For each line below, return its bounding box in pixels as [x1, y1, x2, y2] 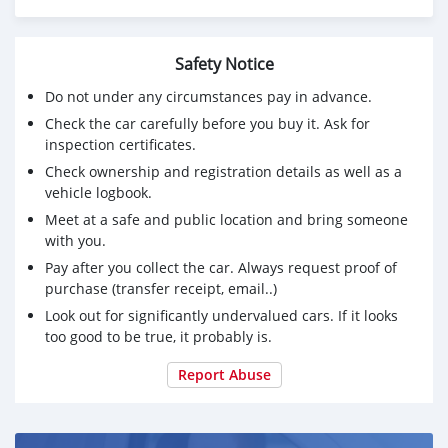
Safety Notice [174, 52, 274, 75]
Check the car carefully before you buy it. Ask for [45, 113, 370, 133]
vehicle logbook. [45, 182, 152, 202]
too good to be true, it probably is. [45, 326, 272, 346]
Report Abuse [177, 364, 271, 384]
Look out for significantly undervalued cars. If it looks [45, 305, 398, 325]
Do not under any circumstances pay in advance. [45, 86, 372, 106]
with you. [45, 230, 106, 250]
